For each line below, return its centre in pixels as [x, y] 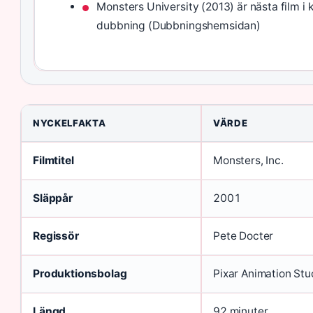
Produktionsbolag [80, 273]
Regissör [56, 235]
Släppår [53, 198]
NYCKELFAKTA [70, 123]
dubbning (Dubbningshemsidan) [179, 25]
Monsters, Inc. [248, 160]
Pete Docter [243, 235]
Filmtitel [53, 160]
